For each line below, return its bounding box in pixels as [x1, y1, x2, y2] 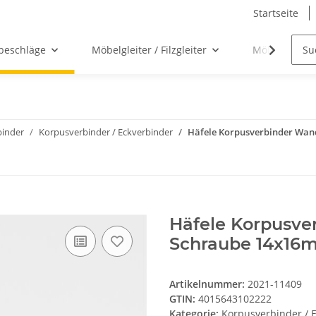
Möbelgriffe [252, 43, 308, 57]
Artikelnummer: [169, 277, 248, 291]
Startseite [253, 6, 298, 20]
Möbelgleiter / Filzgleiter [91, 43, 207, 57]
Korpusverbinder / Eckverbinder [39, 126, 173, 139]
